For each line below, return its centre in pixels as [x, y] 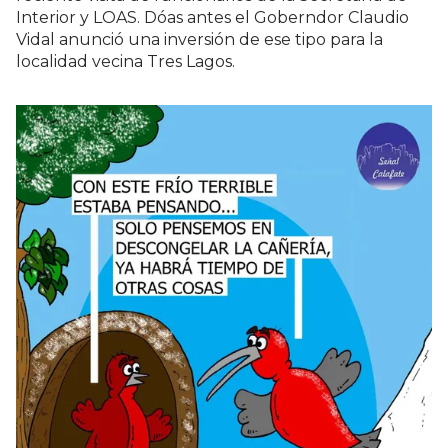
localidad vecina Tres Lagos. [125, 61]
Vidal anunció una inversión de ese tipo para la [199, 39]
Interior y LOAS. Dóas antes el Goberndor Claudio [212, 17]
